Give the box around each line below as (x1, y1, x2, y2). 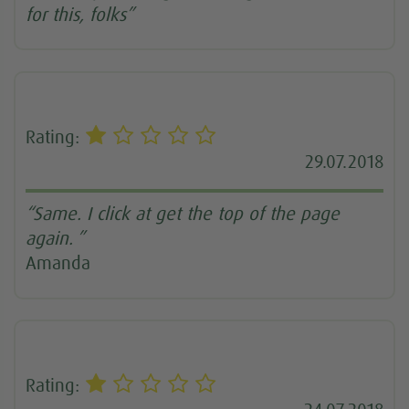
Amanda (26, 255, 91, 274)
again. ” (26, 230, 86, 249)
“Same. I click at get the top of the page (26, 205, 341, 225)
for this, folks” (26, 6, 135, 25)
